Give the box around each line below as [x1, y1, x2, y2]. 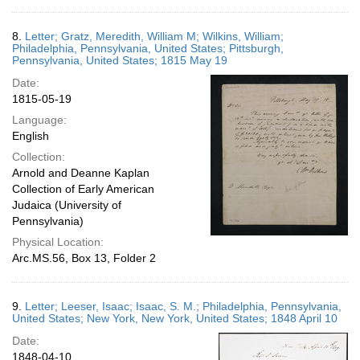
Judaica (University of [12, 198, 121, 211]
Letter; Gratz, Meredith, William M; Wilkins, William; [25, 30, 284, 43]
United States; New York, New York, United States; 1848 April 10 [12, 312, 337, 325]
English [12, 129, 49, 142]
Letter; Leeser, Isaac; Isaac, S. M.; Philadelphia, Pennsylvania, [25, 300, 342, 313]
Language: [12, 113, 67, 126]
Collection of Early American [12, 182, 154, 195]
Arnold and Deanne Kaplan [12, 166, 149, 179]
